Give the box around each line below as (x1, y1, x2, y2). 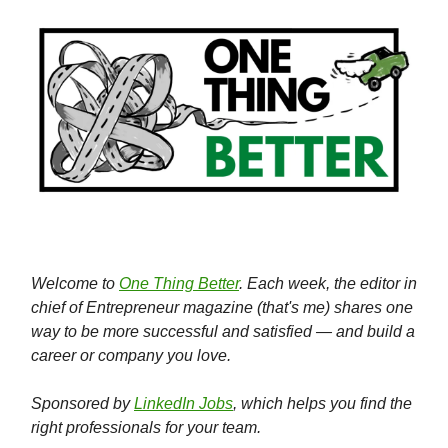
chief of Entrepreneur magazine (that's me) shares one (31, 299, 413, 317)
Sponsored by (31, 395, 134, 413)
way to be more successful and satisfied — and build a (31, 323, 415, 341)
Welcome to (31, 275, 119, 293)
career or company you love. (31, 347, 231, 365)
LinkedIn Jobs (134, 395, 233, 413)
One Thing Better (119, 275, 239, 293)
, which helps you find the (233, 395, 412, 413)
